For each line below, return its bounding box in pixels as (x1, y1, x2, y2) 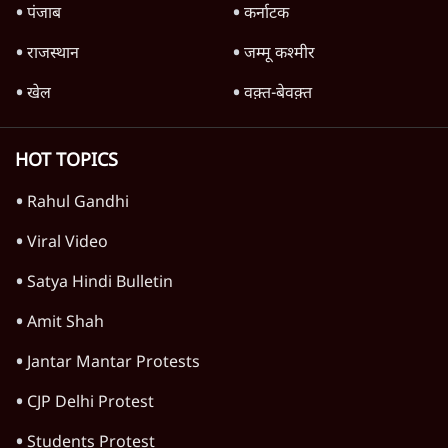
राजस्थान (27, 44, 79, 66)
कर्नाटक (244, 4, 289, 26)
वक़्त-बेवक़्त (244, 84, 312, 106)
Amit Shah (27, 313, 104, 335)
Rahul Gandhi (27, 193, 129, 215)
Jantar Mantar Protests (27, 353, 200, 375)
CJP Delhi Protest (27, 393, 154, 415)
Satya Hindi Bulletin (27, 273, 173, 295)
